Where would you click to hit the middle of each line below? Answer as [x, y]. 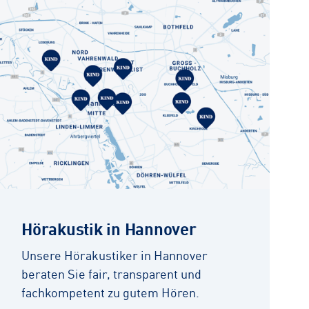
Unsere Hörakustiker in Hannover [114, 255]
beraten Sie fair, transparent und [111, 273]
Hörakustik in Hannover [109, 228]
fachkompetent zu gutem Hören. [110, 292]
